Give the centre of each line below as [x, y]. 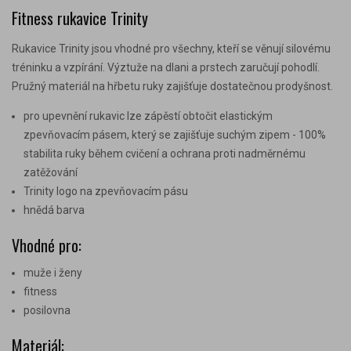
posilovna [47, 310]
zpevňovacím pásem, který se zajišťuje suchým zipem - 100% [175, 134]
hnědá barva [54, 210]
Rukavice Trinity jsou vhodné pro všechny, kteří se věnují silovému [171, 48]
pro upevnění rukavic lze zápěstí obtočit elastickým [148, 116]
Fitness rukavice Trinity [80, 18]
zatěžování [51, 172]
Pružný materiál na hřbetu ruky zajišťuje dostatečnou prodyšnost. [172, 86]
